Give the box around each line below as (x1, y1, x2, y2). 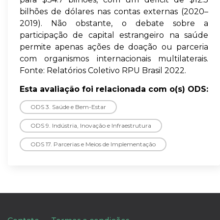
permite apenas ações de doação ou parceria (20, 42, 208, 52)
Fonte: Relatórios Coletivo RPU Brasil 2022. (20, 66, 186, 76)
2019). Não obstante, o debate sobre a (20, 19, 208, 28)
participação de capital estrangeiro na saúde (20, 30, 208, 40)
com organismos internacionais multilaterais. (20, 54, 208, 64)
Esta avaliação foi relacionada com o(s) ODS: (20, 84, 208, 94)
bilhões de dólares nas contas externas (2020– (20, 7, 208, 17)
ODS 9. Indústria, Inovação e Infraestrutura (30, 122, 151, 130)
